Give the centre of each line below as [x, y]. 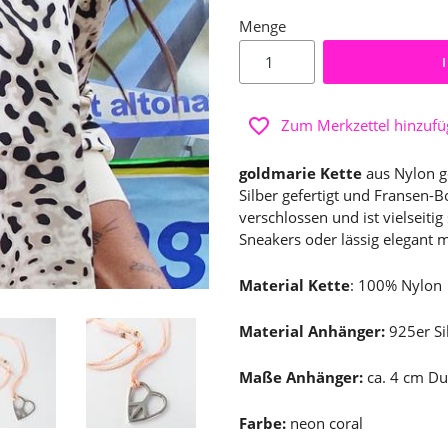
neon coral [328, 423]
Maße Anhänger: [303, 377]
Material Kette [294, 285]
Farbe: [264, 423]
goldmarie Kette [302, 173]
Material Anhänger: [312, 331]
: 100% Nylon [396, 285]
